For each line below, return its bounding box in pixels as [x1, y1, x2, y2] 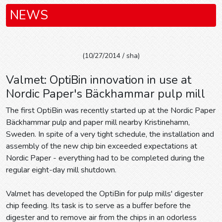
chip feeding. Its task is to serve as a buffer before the [6, 200, 191, 211]
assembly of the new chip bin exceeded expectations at [6, 141, 197, 152]
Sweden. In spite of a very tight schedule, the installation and [6, 129, 214, 140]
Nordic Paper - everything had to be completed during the [6, 153, 205, 164]
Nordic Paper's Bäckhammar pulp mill [6, 86, 205, 102]
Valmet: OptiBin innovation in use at [6, 72, 191, 88]
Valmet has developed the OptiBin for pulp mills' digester [6, 188, 203, 199]
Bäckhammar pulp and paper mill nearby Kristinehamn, [6, 117, 190, 128]
